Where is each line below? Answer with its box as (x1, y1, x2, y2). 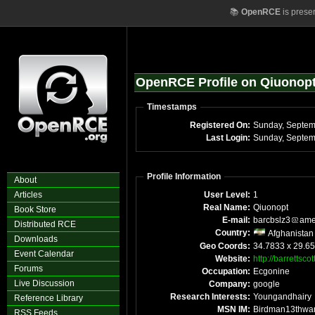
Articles (14, 190, 42, 200)
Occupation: (202, 266, 250, 276)
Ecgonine (253, 266, 290, 276)
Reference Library (14, 293, 83, 303)
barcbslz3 (253, 215, 290, 225)
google (253, 279, 280, 289)
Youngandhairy (253, 292, 311, 302)
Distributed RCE (14, 219, 76, 229)
